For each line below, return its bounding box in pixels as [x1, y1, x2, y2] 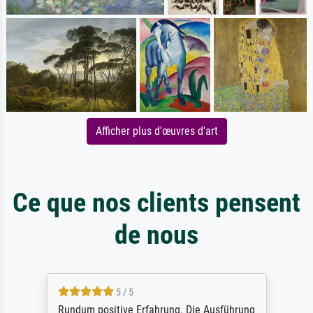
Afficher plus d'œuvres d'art [95, 124, 218, 138]
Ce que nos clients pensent [13, 187, 300, 219]
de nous [115, 219, 198, 251]
